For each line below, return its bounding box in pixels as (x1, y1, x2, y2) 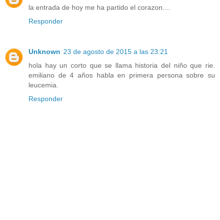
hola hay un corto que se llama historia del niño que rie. (28, 61, 215, 70)
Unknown (28, 48, 60, 56)
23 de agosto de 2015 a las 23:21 (63, 48, 168, 56)
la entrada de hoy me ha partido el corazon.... (28, 3, 170, 12)
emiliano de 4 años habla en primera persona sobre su (28, 71, 215, 80)
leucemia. (28, 81, 58, 89)
